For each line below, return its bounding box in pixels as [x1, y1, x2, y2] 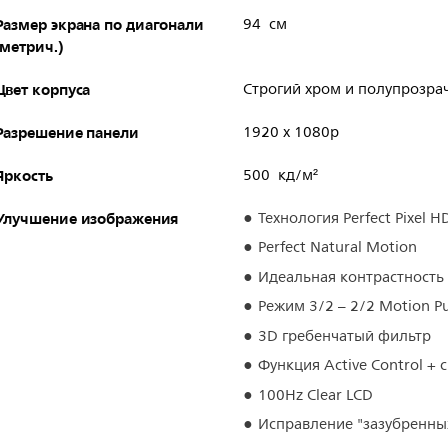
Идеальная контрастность [257, 264, 444, 290]
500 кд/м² [242, 162, 318, 188]
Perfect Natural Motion [257, 235, 417, 261]
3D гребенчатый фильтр [257, 323, 431, 349]
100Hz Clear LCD [257, 382, 373, 408]
